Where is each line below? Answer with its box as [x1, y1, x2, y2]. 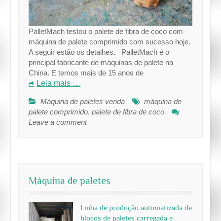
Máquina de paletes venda [40, 97, 125, 106]
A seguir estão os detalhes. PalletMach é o [29, 47, 170, 56]
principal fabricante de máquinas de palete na [29, 58, 174, 67]
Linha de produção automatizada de [80, 203, 192, 212]
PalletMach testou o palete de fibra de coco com [29, 27, 184, 36]
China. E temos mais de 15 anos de [29, 68, 144, 77]
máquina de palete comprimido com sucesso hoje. [29, 37, 191, 46]
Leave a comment [29, 117, 87, 126]
